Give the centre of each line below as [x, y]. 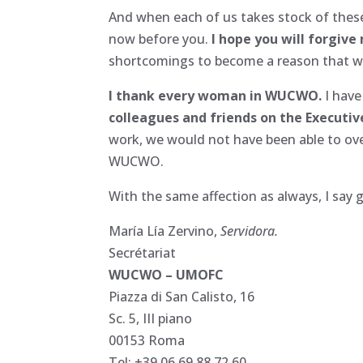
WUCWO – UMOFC [167, 274]
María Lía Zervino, [165, 231]
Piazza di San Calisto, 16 [182, 296]
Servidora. [250, 231]
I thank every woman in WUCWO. [217, 95]
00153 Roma [147, 340]
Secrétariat [143, 252]
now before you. [160, 38]
